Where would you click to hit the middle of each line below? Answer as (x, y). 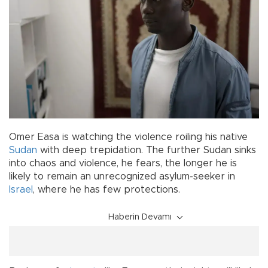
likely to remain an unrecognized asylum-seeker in (122, 177)
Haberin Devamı (140, 217)
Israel (21, 190)
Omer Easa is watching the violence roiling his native (128, 137)
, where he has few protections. (106, 190)
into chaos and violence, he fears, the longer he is (123, 164)
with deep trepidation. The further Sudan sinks (147, 150)
